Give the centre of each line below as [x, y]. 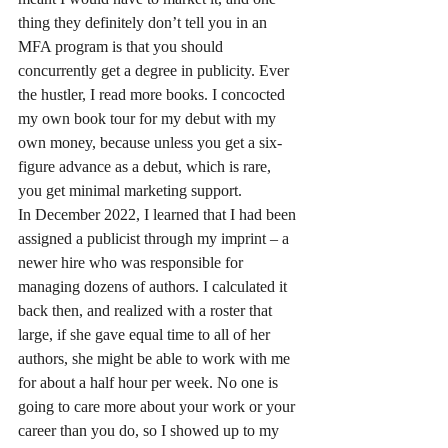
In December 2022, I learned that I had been [159, 214]
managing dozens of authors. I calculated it [154, 286]
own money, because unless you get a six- [150, 142]
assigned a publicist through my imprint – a [155, 238]
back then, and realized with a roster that [147, 310]
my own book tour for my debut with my [149, 118]
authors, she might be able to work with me [156, 358]
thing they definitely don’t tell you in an [144, 22]
